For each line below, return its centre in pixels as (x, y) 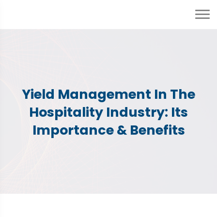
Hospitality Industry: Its (108, 112)
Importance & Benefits (108, 130)
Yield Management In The (108, 94)
